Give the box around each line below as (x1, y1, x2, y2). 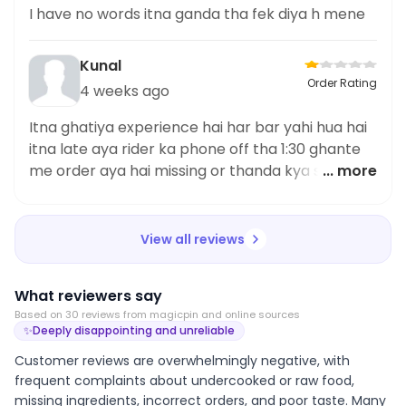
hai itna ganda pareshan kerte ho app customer (29, 182, 372, 204)
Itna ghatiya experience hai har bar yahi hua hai (29, 117, 367, 139)
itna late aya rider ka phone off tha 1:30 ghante (29, 139, 361, 160)
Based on (14, 307, 65, 323)
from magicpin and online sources (121, 307, 300, 323)
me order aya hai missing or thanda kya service (29, 160, 365, 182)
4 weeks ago (80, 81, 169, 102)
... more (323, 160, 377, 182)
